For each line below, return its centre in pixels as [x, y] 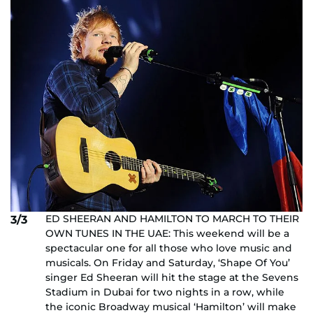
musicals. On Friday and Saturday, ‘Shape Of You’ [168, 263]
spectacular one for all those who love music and [169, 248]
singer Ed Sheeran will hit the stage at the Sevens [172, 278]
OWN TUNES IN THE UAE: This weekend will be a [167, 234]
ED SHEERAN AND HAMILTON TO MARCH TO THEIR [172, 219]
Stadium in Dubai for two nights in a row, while [165, 292]
